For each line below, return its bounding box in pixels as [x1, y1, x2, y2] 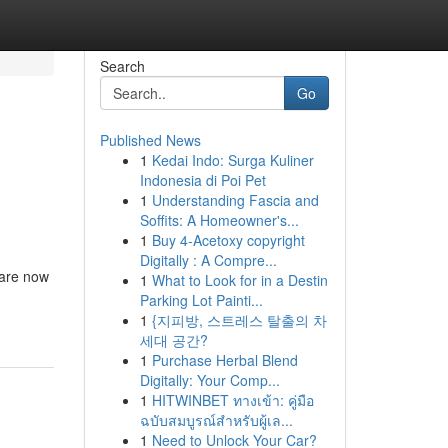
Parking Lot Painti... [139, 290, 263, 310]
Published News [99, 130, 201, 150]
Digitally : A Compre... [139, 250, 277, 270]
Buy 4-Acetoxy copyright [151, 230, 305, 250]
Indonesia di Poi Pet [139, 170, 266, 190]
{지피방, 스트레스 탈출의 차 [151, 310, 327, 330]
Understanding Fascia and [151, 190, 319, 210]
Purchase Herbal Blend [151, 350, 298, 370]
